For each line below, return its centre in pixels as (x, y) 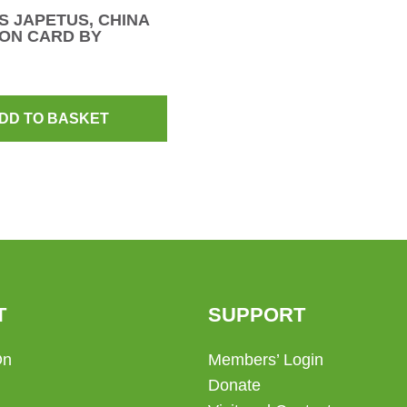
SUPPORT (256, 315)
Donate (234, 386)
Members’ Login (265, 360)
